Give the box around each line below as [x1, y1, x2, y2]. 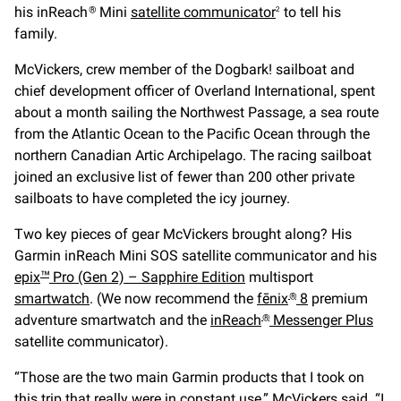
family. [14, 25, 57, 43]
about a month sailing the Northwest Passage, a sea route [14, 104, 379, 122]
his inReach [14, 4, 88, 21]
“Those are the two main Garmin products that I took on [14, 369, 364, 387]
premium [308, 290, 368, 308]
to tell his [280, 4, 341, 21]
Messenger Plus [269, 311, 373, 329]
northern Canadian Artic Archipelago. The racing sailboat [14, 147, 371, 165]
